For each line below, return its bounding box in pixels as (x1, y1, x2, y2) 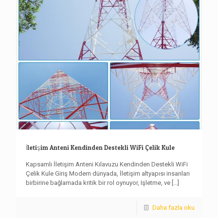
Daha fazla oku (152, 203, 195, 211)
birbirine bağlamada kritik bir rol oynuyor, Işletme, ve (26, 179, 170, 186)
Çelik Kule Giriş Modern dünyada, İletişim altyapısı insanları (26, 169, 190, 177)
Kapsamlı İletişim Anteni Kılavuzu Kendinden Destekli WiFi (26, 160, 188, 168)
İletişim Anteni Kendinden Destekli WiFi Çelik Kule (26, 143, 175, 151)
